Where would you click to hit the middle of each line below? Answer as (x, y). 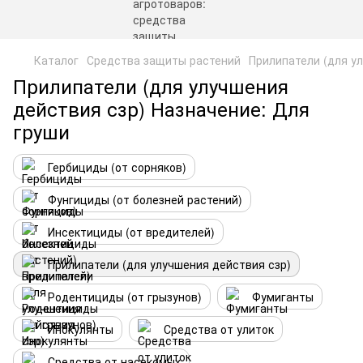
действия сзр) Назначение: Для (161, 108)
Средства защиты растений (164, 60)
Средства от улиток (219, 329)
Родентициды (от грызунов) (125, 297)
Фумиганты (283, 297)
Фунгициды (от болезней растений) (145, 199)
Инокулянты (81, 329)
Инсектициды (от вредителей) (131, 232)
